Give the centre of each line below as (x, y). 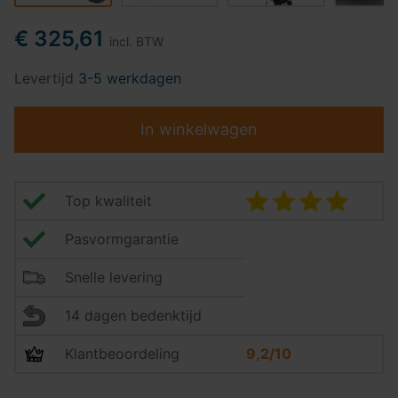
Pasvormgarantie (122, 239)
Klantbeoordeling (122, 354)
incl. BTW (136, 41)
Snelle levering (114, 277)
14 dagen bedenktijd (133, 315)
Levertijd (46, 78)
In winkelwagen (199, 129)
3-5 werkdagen (130, 78)
